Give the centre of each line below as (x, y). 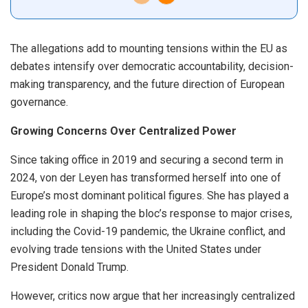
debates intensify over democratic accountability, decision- (152, 67)
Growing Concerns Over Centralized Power (123, 131)
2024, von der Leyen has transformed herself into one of (146, 178)
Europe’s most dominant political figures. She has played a (150, 196)
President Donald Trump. (69, 267)
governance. (39, 102)
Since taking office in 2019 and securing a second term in (147, 160)
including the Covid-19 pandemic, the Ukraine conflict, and (148, 232)
